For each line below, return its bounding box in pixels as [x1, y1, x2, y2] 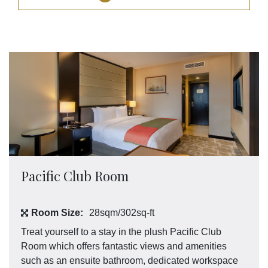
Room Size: [31, 207, 83, 218]
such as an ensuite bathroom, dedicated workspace [21, 255, 238, 266]
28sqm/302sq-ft [89, 207, 154, 218]
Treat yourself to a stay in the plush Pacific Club [21, 226, 221, 237]
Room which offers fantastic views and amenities [21, 240, 227, 251]
